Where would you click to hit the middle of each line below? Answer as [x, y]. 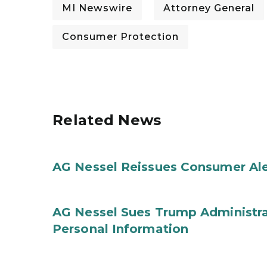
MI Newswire [97, 8]
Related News [107, 120]
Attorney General [209, 8]
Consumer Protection [120, 37]
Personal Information [121, 229]
